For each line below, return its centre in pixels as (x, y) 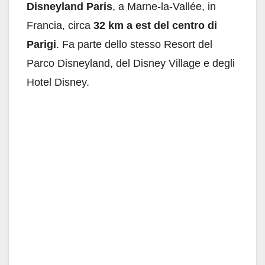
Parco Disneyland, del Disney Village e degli (131, 64)
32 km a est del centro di (155, 26)
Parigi (41, 45)
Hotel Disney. (58, 83)
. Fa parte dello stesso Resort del (134, 45)
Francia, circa (60, 26)
